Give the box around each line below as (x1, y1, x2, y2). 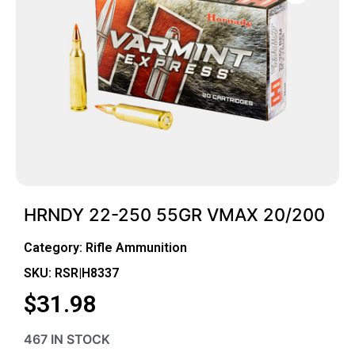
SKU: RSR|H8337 (24, 265, 119, 281)
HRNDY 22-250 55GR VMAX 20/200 (24, 204, 325, 225)
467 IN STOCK (24, 331, 110, 348)
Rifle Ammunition (86, 239, 187, 255)
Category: (24, 239, 86, 255)
